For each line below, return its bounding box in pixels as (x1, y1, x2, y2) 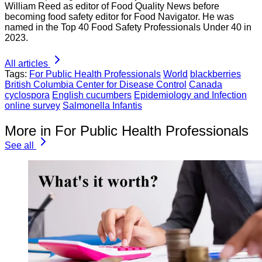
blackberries (190, 68, 241, 79)
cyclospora (5, 89, 50, 100)
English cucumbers (52, 89, 132, 100)
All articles (5, 58, 48, 68)
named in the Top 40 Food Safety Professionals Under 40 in (5, 22, 251, 32)
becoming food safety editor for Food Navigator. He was (5, 11, 234, 22)
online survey (5, 100, 60, 111)
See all (5, 140, 34, 150)
